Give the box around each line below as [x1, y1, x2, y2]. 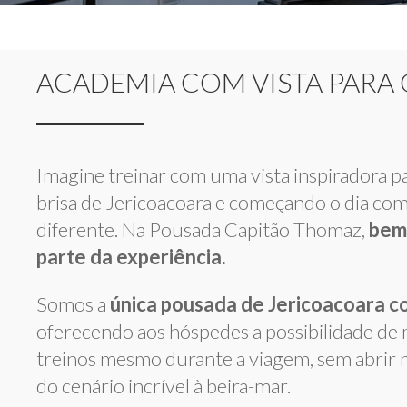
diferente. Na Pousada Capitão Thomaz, [36, 217, 369, 242]
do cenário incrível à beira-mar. [36, 373, 291, 398]
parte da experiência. [36, 244, 226, 269]
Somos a [36, 292, 110, 316]
